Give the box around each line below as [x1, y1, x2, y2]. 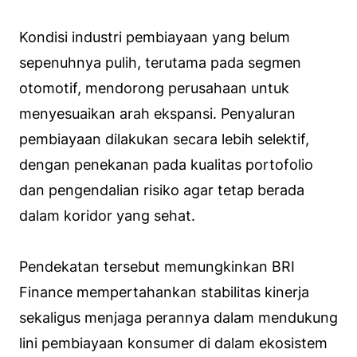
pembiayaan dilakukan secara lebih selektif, [19, 130, 309, 147]
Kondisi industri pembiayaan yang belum [19, 28, 290, 45]
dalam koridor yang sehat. [19, 206, 195, 224]
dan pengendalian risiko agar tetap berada [19, 181, 304, 198]
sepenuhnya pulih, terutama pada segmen [19, 53, 301, 71]
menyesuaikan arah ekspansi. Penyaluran [19, 104, 296, 122]
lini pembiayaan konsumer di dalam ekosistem [19, 334, 328, 351]
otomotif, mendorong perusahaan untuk [19, 79, 289, 96]
